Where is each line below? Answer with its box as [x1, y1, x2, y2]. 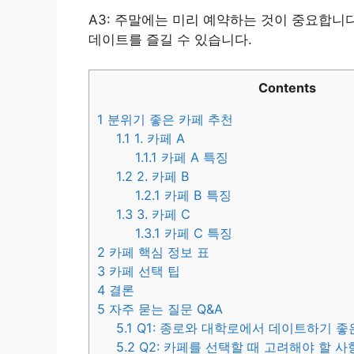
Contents [258, 80, 316, 96]
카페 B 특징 [160, 187, 232, 204]
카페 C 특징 [160, 225, 233, 242]
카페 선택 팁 [105, 263, 180, 280]
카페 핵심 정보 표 [105, 244, 209, 261]
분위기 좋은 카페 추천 [104, 111, 233, 128]
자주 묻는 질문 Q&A [105, 301, 223, 318]
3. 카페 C [133, 206, 191, 223]
